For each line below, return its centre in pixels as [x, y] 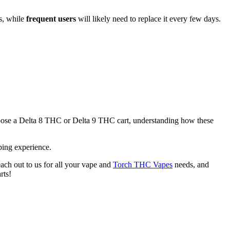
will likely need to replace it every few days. [148, 19]
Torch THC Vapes [143, 165]
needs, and [191, 165]
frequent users [51, 19]
